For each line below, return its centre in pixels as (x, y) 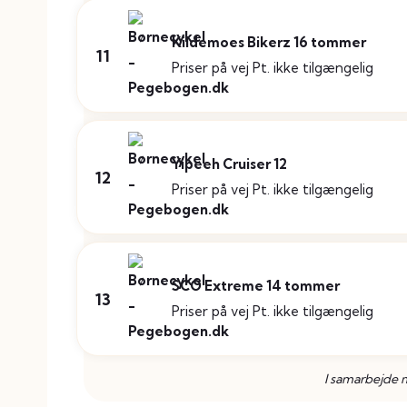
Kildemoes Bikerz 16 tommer (269, 43)
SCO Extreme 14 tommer (256, 286)
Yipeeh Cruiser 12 (229, 164)
